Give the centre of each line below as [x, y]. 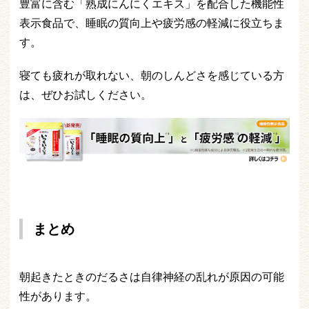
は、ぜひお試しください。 [86, 95]
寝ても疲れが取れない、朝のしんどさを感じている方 [152, 76]
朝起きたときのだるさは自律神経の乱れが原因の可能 [152, 276]
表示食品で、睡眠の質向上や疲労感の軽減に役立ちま [152, 23]
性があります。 [58, 296]
